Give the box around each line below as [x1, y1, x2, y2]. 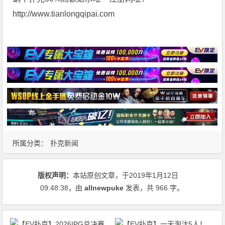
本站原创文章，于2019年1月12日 [73, 171, 179, 179]
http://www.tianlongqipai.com [13, 10, 115, 19]
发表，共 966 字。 [124, 183, 184, 192]
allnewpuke [84, 183, 124, 192]
